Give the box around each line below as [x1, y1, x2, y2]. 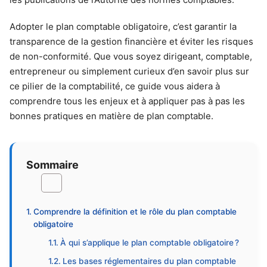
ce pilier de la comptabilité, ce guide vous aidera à [10, 80, 220, 92]
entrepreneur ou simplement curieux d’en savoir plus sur [10, 66, 249, 77]
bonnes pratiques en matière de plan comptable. [10, 110, 213, 122]
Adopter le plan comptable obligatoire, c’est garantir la [10, 21, 237, 32]
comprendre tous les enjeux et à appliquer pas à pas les [10, 95, 245, 107]
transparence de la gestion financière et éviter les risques [10, 36, 253, 47]
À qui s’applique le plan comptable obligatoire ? [60, 238, 240, 247]
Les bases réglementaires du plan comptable [63, 256, 237, 266]
